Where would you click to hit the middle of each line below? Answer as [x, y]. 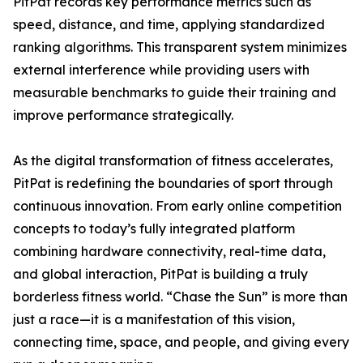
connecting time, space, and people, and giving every [181, 342]
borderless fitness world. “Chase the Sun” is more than [180, 297]
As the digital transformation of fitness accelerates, [173, 160]
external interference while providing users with [161, 70]
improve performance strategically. [123, 115]
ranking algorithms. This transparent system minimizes [180, 47]
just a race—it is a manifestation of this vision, [154, 319]
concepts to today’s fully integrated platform [154, 228]
